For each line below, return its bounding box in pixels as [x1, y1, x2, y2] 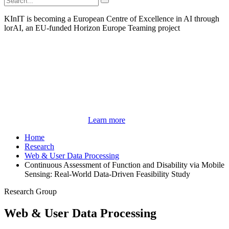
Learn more [88, 116, 125, 125]
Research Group [4, 187, 57, 196]
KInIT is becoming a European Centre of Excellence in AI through [4, 14, 219, 24]
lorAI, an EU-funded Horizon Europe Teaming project [4, 24, 180, 33]
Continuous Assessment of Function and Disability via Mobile [25, 161, 224, 170]
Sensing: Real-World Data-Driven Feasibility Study [25, 170, 190, 179]
